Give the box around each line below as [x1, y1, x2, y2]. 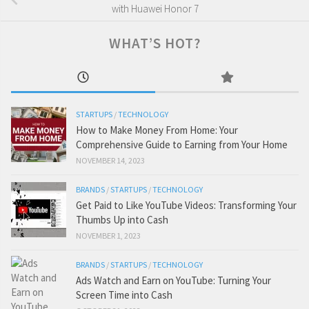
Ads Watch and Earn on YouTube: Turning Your [76, 274, 271, 288]
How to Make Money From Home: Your [76, 123, 238, 137]
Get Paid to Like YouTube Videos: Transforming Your [76, 199, 297, 212]
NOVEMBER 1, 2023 [76, 230, 141, 241]
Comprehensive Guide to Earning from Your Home [76, 138, 288, 152]
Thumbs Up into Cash [76, 213, 168, 227]
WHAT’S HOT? [109, 34, 201, 53]
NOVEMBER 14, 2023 [76, 155, 145, 166]
